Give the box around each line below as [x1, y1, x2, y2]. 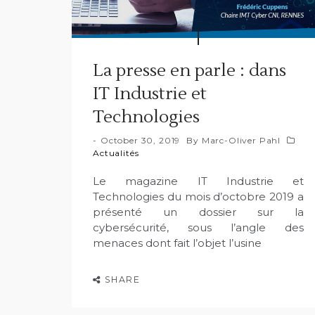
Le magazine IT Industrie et [93, 174, 304, 188]
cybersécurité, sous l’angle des [93, 220, 304, 234]
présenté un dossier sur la [93, 205, 304, 219]
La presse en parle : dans [93, 59, 286, 82]
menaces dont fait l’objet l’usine [93, 236, 262, 250]
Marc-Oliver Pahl [201, 134, 281, 146]
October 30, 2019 [100, 134, 181, 146]
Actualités [93, 147, 139, 158]
